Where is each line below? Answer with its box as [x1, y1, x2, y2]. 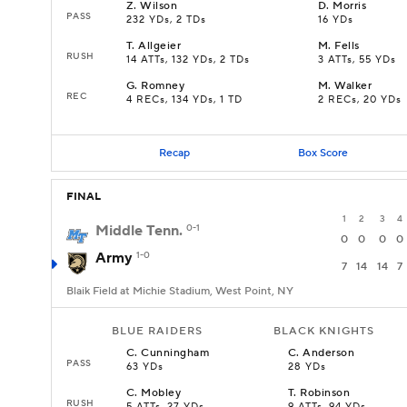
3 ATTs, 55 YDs [318, 54, 396, 66]
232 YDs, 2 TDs [126, 14, 206, 26]
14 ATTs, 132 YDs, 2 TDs [126, 54, 250, 66]
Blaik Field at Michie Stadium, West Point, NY [66, 284, 293, 298]
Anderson [303, 346, 355, 360]
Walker [334, 79, 372, 93]
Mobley [141, 386, 182, 400]
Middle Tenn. [95, 222, 183, 240]
